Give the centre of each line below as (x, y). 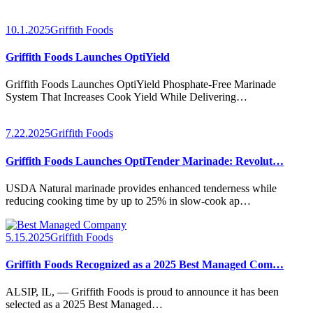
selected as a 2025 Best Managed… (84, 305)
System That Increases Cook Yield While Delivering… (126, 97)
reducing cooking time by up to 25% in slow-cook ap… (128, 201)
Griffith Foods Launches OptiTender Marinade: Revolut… (145, 161)
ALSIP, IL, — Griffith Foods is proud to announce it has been (142, 292)
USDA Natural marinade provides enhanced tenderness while (141, 188)
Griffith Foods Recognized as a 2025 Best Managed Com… (145, 265)
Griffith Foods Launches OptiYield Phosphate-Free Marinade (141, 85)
